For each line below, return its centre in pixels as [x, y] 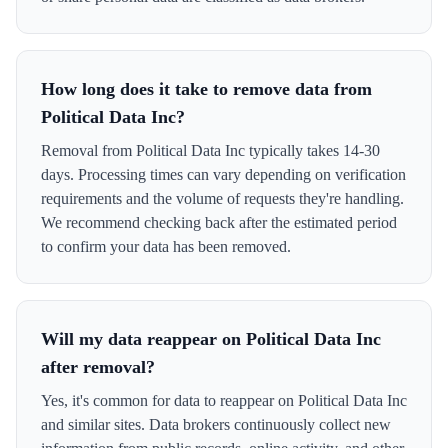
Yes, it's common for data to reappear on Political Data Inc [224, 400]
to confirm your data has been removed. [166, 246]
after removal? [98, 367]
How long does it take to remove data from [206, 89]
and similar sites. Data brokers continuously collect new [216, 424]
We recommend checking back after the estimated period [219, 222]
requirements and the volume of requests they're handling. [222, 198]
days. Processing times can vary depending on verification [223, 174]
